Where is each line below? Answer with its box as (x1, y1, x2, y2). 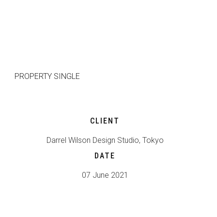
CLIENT (90, 116, 120, 125)
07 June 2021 (81, 170, 128, 180)
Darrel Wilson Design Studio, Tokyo (46, 136, 164, 145)
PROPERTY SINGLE (15, 72, 80, 81)
